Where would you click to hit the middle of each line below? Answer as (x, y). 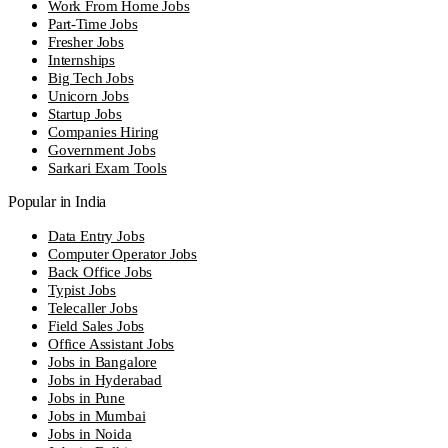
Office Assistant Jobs (111, 344)
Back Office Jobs (100, 272)
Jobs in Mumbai (97, 416)
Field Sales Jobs (96, 326)
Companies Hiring (104, 132)
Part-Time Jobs (93, 24)
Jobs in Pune (86, 398)
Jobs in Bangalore (103, 362)
